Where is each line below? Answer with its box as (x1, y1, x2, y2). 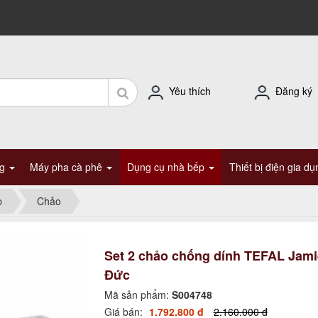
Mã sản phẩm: (104, 287, 172, 302)
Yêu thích (169, 83, 211, 98)
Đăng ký (275, 83, 312, 98)
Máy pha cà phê (30, 160, 105, 174)
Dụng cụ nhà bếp (127, 160, 207, 174)
